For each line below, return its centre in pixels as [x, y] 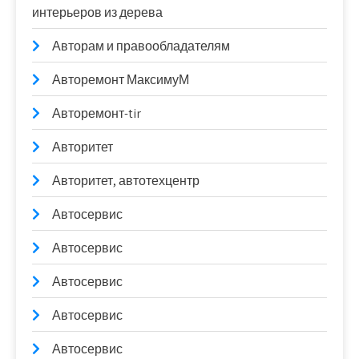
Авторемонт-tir [97, 113]
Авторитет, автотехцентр [126, 181]
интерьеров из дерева [97, 12]
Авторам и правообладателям [141, 46]
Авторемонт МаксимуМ [121, 80]
